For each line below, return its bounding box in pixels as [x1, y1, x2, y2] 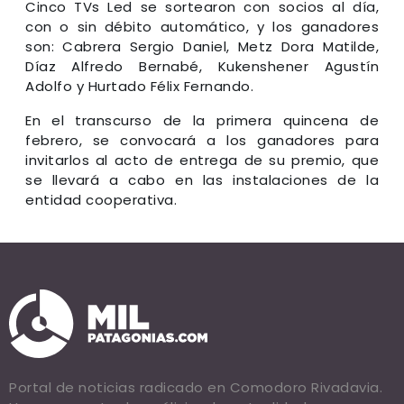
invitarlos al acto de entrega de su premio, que [25, 150, 379, 170]
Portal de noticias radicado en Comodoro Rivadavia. [9, 377, 382, 397]
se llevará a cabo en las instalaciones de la [25, 170, 379, 189]
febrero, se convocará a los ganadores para [25, 130, 379, 150]
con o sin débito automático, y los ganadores [25, 16, 379, 36]
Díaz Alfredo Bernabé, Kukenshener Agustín [25, 56, 379, 76]
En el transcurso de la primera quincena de [25, 110, 379, 130]
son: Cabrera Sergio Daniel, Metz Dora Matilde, [25, 36, 379, 56]
